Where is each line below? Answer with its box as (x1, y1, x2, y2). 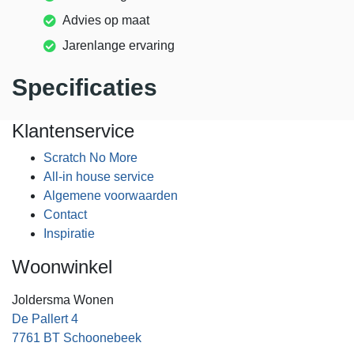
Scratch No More (43, 151, 137, 165)
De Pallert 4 (12, 312, 78, 326)
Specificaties (12, 74, 157, 101)
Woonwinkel (12, 256, 112, 278)
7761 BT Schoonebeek (12, 331, 141, 345)
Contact (43, 208, 87, 222)
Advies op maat (62, 13, 149, 28)
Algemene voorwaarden (43, 189, 178, 203)
